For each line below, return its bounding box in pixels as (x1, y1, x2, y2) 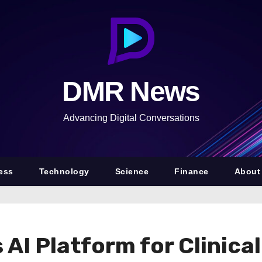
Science (115, 167, 149, 176)
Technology (39, 167, 89, 176)
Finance (174, 167, 209, 176)
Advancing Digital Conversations (63, 113, 199, 123)
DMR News (62, 76, 200, 107)
